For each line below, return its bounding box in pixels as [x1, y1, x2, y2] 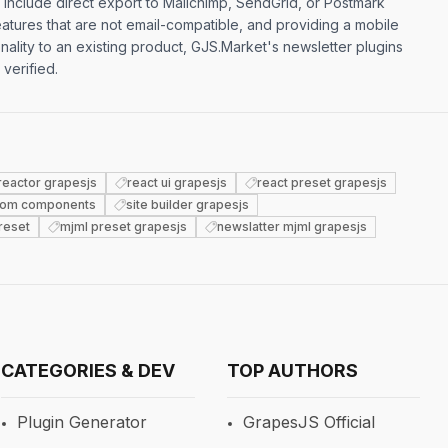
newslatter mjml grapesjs [217, 219, 367, 234]
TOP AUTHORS [226, 360, 358, 381]
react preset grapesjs [257, 175, 387, 190]
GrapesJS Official [242, 412, 375, 432]
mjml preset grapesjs [60, 219, 187, 234]
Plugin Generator [17, 412, 148, 432]
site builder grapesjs [126, 197, 249, 212]
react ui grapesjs [127, 175, 227, 190]
